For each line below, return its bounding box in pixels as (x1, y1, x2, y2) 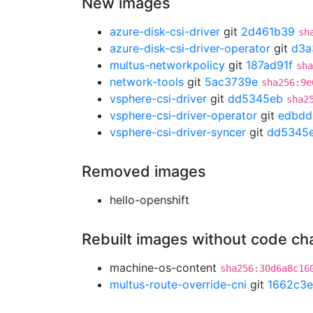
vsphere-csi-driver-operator (110, 108, 257, 122)
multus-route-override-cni (110, 277, 247, 291)
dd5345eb (228, 92, 283, 105)
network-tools (110, 75, 184, 89)
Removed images (82, 162, 206, 180)
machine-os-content (110, 261, 220, 275)
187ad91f (246, 58, 293, 72)
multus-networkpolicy (110, 58, 225, 72)
